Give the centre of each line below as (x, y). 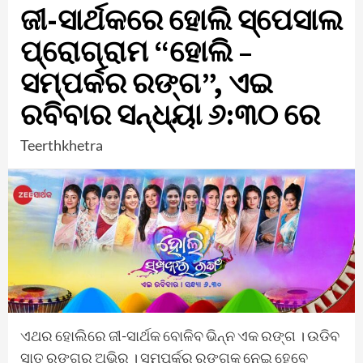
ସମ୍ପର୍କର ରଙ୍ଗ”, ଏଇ (147, 83)
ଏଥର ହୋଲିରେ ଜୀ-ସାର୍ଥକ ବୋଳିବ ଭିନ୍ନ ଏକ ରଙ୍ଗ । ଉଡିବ (180, 336)
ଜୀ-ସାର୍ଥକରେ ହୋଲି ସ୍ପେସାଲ (181, 20)
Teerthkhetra (62, 145)
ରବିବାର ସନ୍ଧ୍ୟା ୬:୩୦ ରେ (170, 115)
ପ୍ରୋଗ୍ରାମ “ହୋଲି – (137, 51)
